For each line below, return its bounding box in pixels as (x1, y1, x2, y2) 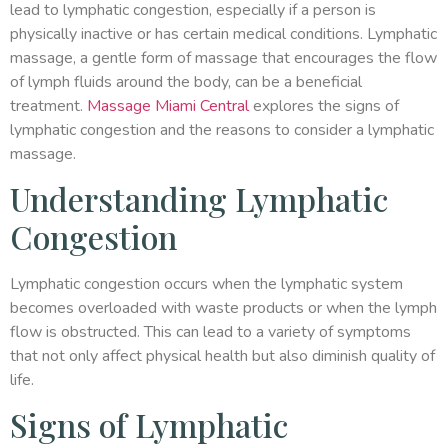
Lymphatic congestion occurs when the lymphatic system (10, 272, 403, 295)
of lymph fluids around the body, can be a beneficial (10, 70, 362, 93)
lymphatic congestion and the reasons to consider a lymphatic (10, 118, 434, 141)
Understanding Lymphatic (10, 176, 388, 220)
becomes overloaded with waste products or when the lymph (10, 296, 437, 319)
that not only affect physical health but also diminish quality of (10, 344, 435, 367)
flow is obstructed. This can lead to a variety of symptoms (10, 320, 411, 343)
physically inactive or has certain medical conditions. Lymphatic (10, 22, 437, 45)
